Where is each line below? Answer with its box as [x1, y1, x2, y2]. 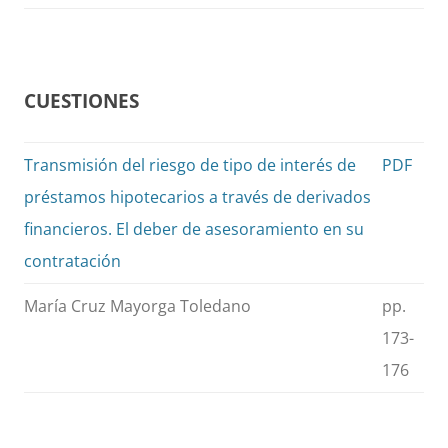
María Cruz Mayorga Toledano [24, 295, 251, 318]
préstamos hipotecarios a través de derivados [24, 186, 371, 209]
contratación [24, 250, 121, 273]
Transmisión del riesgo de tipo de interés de [24, 154, 356, 177]
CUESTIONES [24, 88, 139, 114]
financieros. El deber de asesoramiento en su [24, 218, 364, 241]
